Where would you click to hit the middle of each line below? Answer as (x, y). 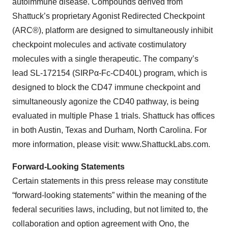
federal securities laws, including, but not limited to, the (110, 209)
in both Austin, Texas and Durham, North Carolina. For (109, 130)
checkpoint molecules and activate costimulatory (99, 45)
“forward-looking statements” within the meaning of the (109, 195)
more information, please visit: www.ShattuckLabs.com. (111, 144)
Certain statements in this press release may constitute (110, 181)
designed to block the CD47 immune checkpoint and (106, 87)
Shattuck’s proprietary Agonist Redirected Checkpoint (108, 16)
